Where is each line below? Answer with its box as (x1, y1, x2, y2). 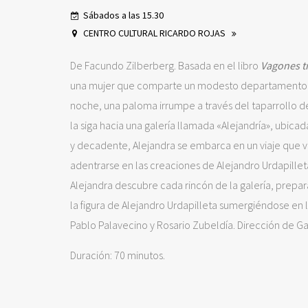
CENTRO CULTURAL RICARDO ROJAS (83, 27, 228, 39)
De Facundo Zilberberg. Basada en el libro (70, 58, 261, 72)
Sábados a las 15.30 (83, 9, 164, 21)
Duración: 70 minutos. (70, 248, 165, 262)
